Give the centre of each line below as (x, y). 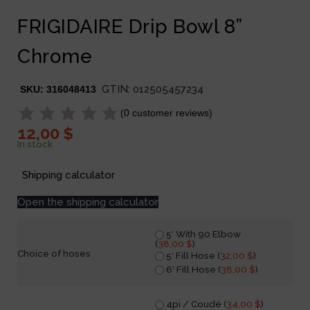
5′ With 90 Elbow (202, 234)
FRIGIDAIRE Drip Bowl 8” (130, 26)
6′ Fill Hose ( (192, 270)
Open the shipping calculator (88, 202)
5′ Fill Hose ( (192, 256)
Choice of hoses (54, 253)
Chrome (55, 56)
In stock (35, 144)
